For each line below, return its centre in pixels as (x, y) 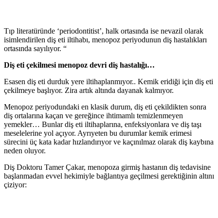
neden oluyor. (25, 151)
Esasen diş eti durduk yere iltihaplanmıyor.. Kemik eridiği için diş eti (109, 82)
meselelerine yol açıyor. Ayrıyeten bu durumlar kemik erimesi (98, 133)
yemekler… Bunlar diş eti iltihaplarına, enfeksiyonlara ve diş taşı (103, 125)
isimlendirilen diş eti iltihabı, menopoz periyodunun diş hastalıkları (105, 40)
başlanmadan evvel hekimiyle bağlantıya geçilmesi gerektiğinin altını (109, 176)
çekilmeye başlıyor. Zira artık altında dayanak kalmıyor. (89, 91)
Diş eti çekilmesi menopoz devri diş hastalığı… (79, 65)
